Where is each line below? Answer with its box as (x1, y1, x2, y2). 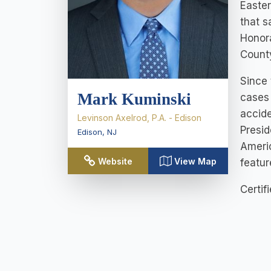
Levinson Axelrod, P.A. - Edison (77, 113, 201, 123)
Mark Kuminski (77, 90, 191, 108)
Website (97, 156, 132, 166)
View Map (174, 156, 217, 166)
